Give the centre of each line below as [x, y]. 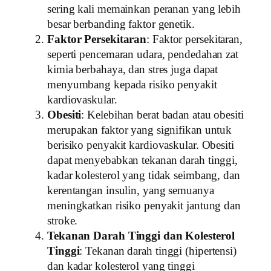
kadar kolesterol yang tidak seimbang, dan [144, 175]
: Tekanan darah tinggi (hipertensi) [158, 251]
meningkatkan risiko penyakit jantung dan [144, 205]
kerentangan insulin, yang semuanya [131, 190]
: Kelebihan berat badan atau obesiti [162, 115]
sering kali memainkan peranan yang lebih [144, 9]
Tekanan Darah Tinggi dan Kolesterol [141, 236]
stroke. [63, 220]
